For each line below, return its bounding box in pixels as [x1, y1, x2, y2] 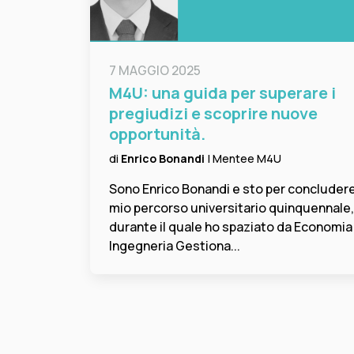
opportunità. [109, 122, 205, 145]
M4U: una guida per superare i [109, 81, 336, 104]
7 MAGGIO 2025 [109, 61, 201, 79]
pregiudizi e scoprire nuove [109, 102, 318, 124]
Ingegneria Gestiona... [109, 236, 240, 254]
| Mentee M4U [207, 150, 281, 166]
